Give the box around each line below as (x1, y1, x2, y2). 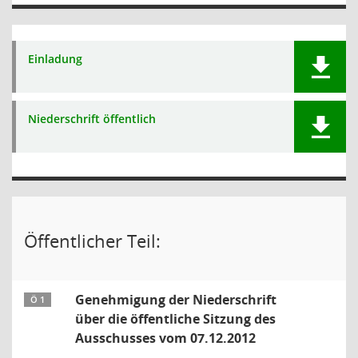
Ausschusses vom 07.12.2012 (75, 329, 256, 347)
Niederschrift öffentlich (28, 111, 156, 126)
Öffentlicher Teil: (24, 229, 161, 253)
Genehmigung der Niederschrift (75, 291, 276, 308)
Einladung (28, 51, 82, 66)
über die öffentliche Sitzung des (75, 310, 276, 328)
